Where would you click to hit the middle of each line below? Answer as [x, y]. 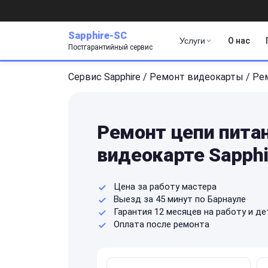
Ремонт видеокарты [197, 77]
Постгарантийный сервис [110, 47]
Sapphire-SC [98, 35]
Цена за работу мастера [165, 186]
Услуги [192, 41]
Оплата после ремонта [162, 224]
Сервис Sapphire [104, 77]
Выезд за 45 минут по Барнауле [180, 199]
